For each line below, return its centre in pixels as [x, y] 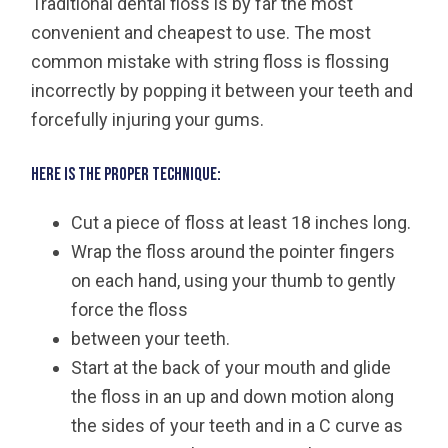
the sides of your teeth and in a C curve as [237, 425]
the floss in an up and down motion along [233, 396]
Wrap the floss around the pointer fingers [233, 251]
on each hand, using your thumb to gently [234, 280]
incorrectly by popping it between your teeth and [222, 90]
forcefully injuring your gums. [148, 119]
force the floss [130, 309]
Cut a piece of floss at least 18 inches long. [241, 222]
